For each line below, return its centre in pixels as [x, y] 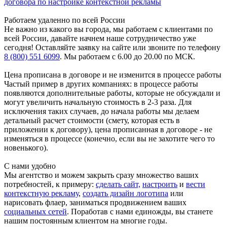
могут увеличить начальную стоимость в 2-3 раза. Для [98, 102]
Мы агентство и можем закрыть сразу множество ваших [101, 175]
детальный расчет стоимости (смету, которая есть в [92, 120]
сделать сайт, [118, 184]
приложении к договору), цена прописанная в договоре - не [108, 129]
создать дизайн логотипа [125, 193]
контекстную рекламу [41, 193]
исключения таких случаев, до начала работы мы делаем [102, 111]
